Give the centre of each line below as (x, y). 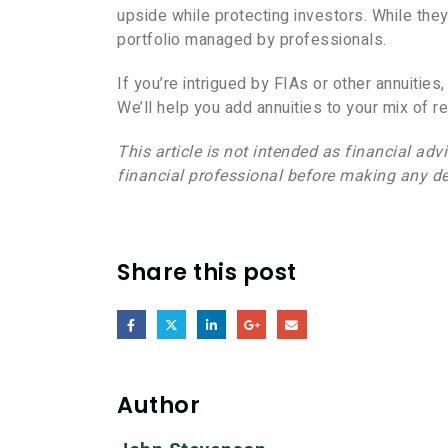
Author (158, 405)
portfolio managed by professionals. (252, 40)
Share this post (207, 272)
